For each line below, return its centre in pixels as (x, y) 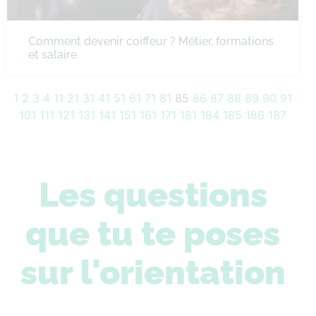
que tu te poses (153, 233)
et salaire (53, 55)
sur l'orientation (153, 272)
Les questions (153, 195)
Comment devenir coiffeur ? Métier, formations (151, 41)
